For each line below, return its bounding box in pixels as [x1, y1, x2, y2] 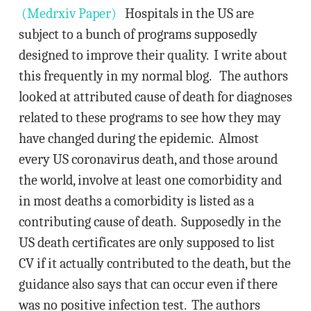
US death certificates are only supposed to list [18, 235, 275, 251]
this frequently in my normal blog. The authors [18, 68, 288, 84]
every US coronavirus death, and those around [18, 151, 278, 167]
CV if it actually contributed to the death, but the [18, 255, 291, 271]
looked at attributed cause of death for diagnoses [18, 89, 292, 105]
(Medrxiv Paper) [21, 6, 117, 22]
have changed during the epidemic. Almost [18, 131, 259, 146]
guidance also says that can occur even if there [18, 276, 278, 292]
